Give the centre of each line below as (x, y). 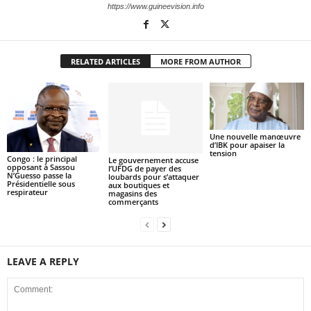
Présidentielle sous (41, 183)
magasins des (132, 194)
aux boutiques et (138, 185)
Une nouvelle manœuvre (255, 137)
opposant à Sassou (41, 167)
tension (223, 153)
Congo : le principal (42, 158)
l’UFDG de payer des (144, 169)
